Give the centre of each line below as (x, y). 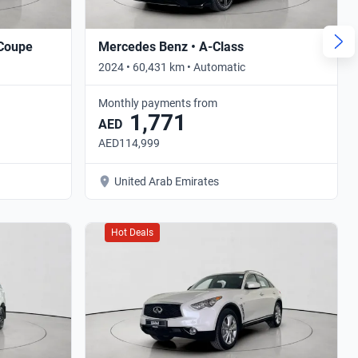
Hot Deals (132, 232)
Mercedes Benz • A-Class (171, 46)
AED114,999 (129, 143)
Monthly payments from (158, 103)
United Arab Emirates (167, 181)
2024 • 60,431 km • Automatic (172, 67)
